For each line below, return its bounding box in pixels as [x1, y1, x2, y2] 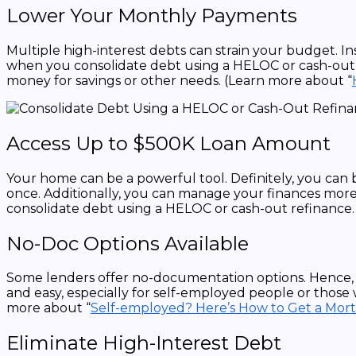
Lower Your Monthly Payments [6, 3, 302, 27]
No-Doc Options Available [6, 231, 253, 255]
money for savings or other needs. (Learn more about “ [6, 72, 352, 88]
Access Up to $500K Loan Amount [6, 131, 331, 155]
